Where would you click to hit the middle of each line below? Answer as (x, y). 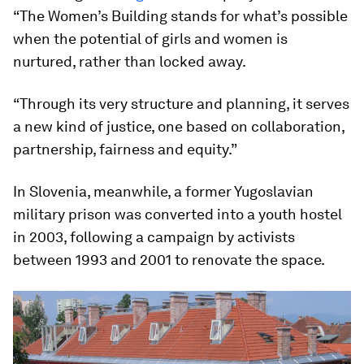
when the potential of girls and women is (150, 38)
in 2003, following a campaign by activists (154, 236)
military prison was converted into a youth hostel (178, 214)
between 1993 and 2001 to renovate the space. (169, 259)
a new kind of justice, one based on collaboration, (179, 126)
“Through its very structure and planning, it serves (181, 103)
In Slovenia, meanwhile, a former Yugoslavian (163, 191)
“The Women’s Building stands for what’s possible (180, 15)
